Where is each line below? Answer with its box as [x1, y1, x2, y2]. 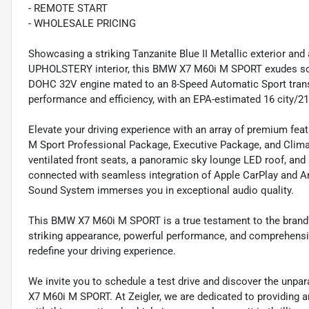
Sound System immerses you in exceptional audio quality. [28, 184, 294, 197]
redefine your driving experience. [28, 245, 176, 258]
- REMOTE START [28, 2, 108, 15]
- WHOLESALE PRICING [28, 17, 136, 30]
